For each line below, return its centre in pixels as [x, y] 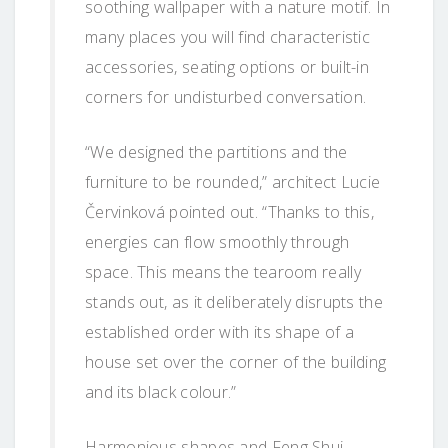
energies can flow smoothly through [217, 241]
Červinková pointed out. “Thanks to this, [230, 211]
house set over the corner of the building [236, 361]
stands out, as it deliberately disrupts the [234, 301]
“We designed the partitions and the [216, 151]
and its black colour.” [161, 391]
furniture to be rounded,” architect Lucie [233, 181]
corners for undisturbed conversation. [226, 96]
